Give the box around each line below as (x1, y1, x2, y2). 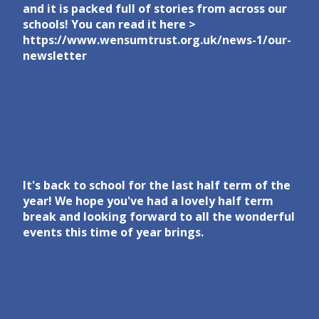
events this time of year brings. (23, 224, 204, 241)
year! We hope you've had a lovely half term (23, 193, 273, 209)
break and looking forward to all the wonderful (23, 209, 295, 225)
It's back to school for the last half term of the (23, 177, 291, 194)
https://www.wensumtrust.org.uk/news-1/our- (23, 32, 291, 48)
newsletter (23, 48, 87, 64)
